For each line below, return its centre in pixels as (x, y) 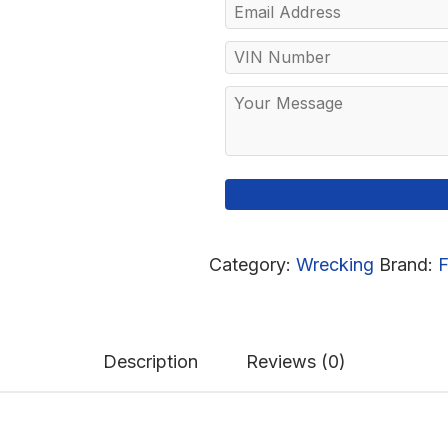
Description (150, 361)
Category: (252, 264)
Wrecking (335, 264)
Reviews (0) (295, 361)
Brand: (408, 264)
